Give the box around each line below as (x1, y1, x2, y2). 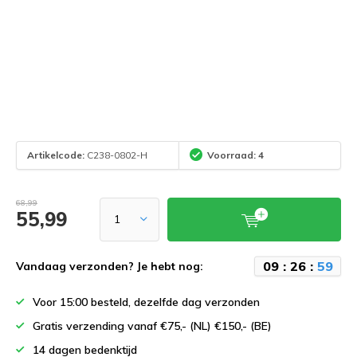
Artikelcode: (27, 149, 84, 162)
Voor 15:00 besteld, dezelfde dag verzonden (33, 294, 260, 309)
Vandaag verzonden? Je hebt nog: (16, 258, 203, 273)
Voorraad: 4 (207, 149, 264, 162)
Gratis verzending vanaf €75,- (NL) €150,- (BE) (33, 318, 272, 333)
